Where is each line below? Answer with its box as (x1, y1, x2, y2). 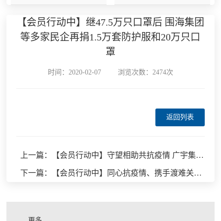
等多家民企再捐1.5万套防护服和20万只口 (20, 32, 201, 43)
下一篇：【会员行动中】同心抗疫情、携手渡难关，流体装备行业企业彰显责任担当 (194, 169, 202, 178)
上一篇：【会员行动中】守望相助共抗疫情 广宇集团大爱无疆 (196, 151, 204, 160)
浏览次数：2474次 (117, 69, 173, 76)
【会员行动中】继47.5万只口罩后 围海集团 (16, 17, 204, 28)
